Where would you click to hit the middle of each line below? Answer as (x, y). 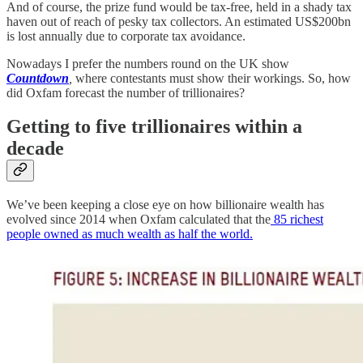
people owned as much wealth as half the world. (130, 234)
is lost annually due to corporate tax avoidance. (126, 36)
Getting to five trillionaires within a (154, 127)
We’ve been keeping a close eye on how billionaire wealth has (165, 205)
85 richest (297, 220)
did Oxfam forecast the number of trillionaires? (126, 92)
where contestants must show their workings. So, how (211, 78)
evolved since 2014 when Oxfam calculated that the (139, 220)
